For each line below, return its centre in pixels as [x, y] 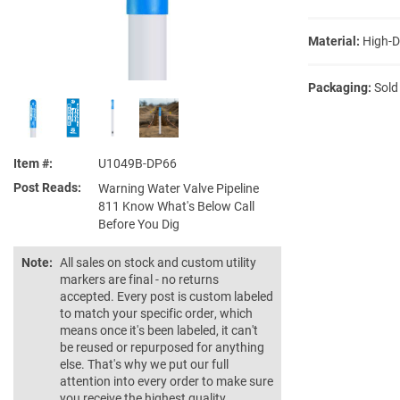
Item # [31, 163]
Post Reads [46, 187]
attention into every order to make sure [167, 381]
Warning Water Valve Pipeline [179, 188]
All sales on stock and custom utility [158, 262]
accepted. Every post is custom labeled [167, 296]
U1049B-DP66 [137, 163]
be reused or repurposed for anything [162, 347]
